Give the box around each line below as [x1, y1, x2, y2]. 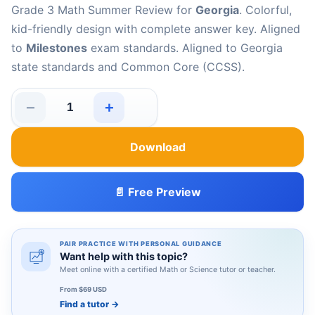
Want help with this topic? [60, 250, 188, 262]
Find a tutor [60, 299, 111, 309]
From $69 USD [60, 285, 107, 293]
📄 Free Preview [114, 185, 201, 199]
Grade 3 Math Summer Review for [20, 3, 195, 17]
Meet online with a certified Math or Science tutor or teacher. [67, 265, 276, 274]
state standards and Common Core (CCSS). [11, 60, 245, 74]
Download [129, 140, 186, 154]
